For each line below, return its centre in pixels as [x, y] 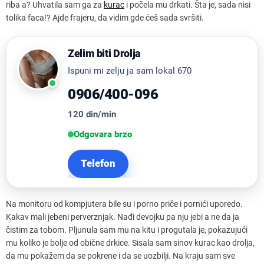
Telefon [98, 164]
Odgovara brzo [103, 134]
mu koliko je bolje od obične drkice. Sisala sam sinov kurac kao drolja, [130, 242]
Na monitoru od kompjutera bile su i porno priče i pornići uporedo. [124, 204]
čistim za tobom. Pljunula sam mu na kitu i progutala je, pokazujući [127, 230]
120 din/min [92, 114]
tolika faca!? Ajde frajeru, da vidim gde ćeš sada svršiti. [105, 17]
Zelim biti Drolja [104, 53]
